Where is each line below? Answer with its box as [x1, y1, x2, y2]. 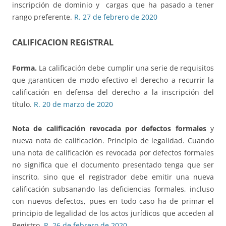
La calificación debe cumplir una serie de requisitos [39, 63, 214, 73]
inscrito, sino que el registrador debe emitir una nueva [12, 172, 214, 182]
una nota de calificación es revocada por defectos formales [12, 148, 214, 158]
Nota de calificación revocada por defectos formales [12, 124, 210, 134]
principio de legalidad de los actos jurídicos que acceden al [12, 208, 214, 218]
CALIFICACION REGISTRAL [12, 37, 114, 48]
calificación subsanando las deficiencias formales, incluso [12, 184, 214, 194]
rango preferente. [12, 12, 74, 22]
